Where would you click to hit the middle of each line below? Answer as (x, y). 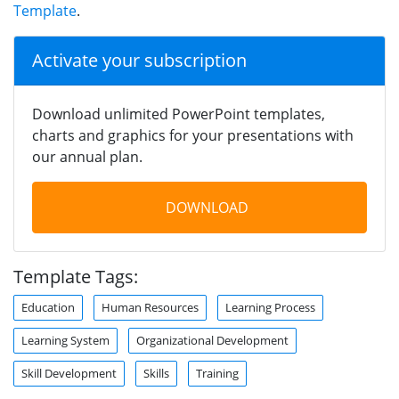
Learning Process (270, 307)
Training (217, 373)
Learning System (65, 340)
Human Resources (150, 307)
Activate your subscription (139, 60)
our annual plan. (87, 156)
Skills (156, 373)
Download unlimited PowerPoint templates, (179, 114)
